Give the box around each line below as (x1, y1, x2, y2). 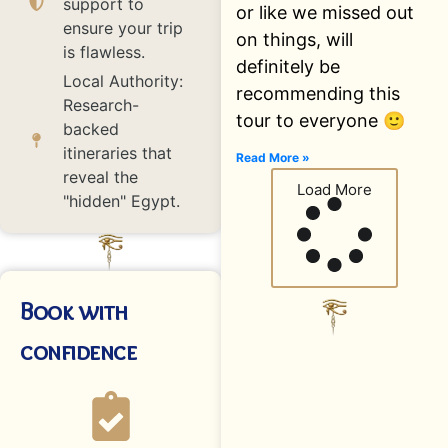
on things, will (236, 28, 354, 50)
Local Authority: (62, 70, 183, 91)
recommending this (236, 82, 401, 104)
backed (62, 118, 119, 139)
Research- (62, 94, 139, 115)
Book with (20, 296, 128, 327)
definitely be (236, 55, 341, 77)
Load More (297, 179, 373, 199)
